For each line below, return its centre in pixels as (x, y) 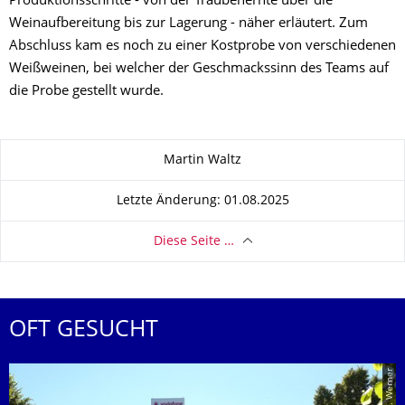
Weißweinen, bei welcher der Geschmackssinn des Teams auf (199, 69)
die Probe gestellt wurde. (86, 92)
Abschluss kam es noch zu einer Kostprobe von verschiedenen (202, 47)
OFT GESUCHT (84, 331)
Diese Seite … (193, 241)
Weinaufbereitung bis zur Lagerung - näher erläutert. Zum (188, 24)
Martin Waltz (202, 160)
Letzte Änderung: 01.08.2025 (202, 201)
